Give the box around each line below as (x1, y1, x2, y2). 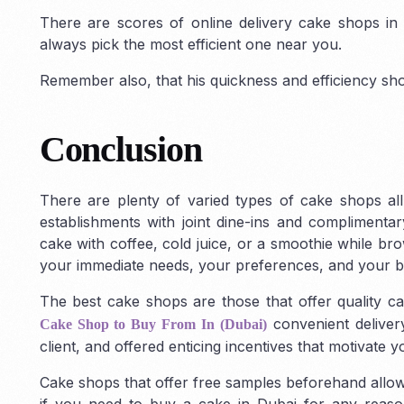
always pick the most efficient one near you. (39, 34, 342, 53)
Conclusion (39, 128, 202, 170)
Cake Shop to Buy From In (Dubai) (39, 316, 268, 332)
